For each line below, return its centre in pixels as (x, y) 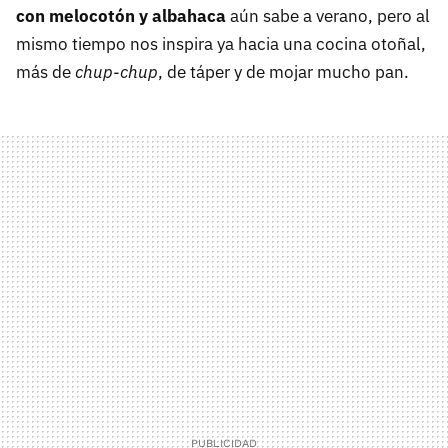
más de (45, 71)
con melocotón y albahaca (121, 15)
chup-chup (116, 71)
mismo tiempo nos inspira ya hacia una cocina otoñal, (221, 43)
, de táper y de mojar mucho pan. (283, 71)
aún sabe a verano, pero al (328, 15)
